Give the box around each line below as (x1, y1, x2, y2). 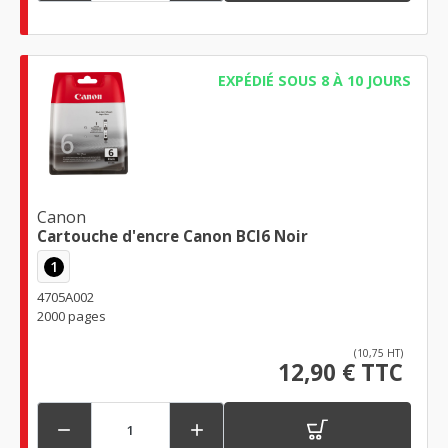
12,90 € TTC (278, 357, 403, 389)
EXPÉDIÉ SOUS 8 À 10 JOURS (217, 70, 411, 90)
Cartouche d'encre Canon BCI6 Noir (37, 226, 308, 247)
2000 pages (37, 307, 106, 326)
